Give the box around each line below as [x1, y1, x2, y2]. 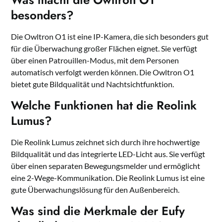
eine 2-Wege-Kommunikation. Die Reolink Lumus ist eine [11, 173, 205, 183]
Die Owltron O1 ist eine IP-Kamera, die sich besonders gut [11, 32, 209, 42]
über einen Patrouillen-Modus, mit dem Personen [11, 55, 179, 65]
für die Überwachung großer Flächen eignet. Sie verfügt [11, 44, 198, 54]
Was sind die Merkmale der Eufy [11, 202, 185, 220]
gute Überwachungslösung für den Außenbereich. [11, 185, 180, 195]
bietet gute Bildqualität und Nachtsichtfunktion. [11, 79, 174, 89]
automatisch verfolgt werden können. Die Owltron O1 [11, 67, 195, 77]
